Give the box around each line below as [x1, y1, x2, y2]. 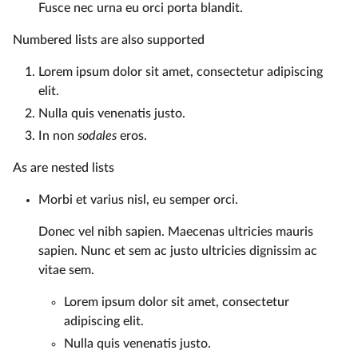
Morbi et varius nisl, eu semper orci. [38, 193, 238, 206]
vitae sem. [38, 263, 94, 276]
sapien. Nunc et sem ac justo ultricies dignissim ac [38, 244, 317, 257]
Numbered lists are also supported [13, 33, 205, 46]
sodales [78, 129, 117, 142]
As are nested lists [13, 161, 114, 174]
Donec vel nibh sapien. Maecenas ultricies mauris [38, 225, 313, 238]
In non [38, 129, 78, 142]
